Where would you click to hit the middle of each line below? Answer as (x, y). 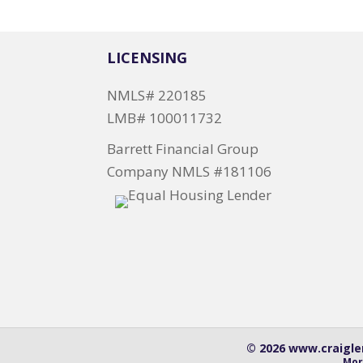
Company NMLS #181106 (189, 171)
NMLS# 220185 (157, 95)
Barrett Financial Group (183, 148)
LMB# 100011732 (164, 117)
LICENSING (147, 57)
